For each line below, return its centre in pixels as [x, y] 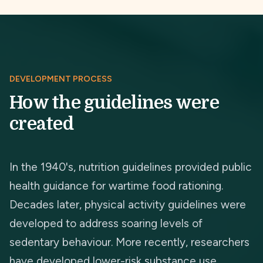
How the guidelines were [114, 103]
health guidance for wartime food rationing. [116, 186]
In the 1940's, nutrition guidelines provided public [131, 167]
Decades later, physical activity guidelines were [128, 205]
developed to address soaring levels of [106, 223]
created [41, 124]
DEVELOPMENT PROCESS [61, 79]
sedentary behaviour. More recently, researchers [129, 242]
